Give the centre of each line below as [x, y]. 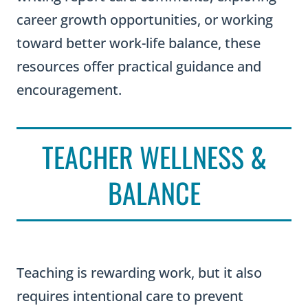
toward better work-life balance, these [139, 43]
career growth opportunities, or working [145, 20]
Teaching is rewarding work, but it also [139, 273]
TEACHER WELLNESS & [154, 157]
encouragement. [69, 90]
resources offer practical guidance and [139, 66]
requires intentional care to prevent [130, 296]
